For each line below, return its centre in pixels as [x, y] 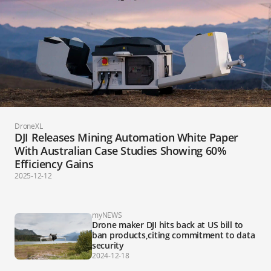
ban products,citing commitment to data [174, 235]
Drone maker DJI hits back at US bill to [168, 225]
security [108, 246]
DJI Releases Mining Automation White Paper [126, 138]
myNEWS [107, 215]
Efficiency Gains [54, 164]
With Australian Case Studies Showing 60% [121, 151]
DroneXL [29, 126]
